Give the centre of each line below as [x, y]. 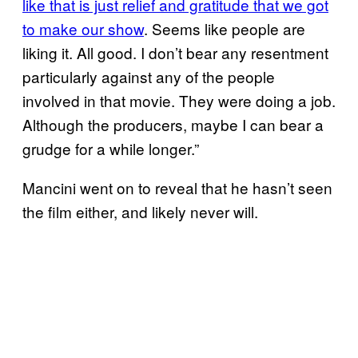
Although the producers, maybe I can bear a [173, 124]
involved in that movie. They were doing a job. [179, 100]
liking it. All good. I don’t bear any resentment [175, 52]
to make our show [83, 28]
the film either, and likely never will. [140, 211]
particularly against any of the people [149, 76]
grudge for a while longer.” [111, 148]
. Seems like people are [225, 28]
